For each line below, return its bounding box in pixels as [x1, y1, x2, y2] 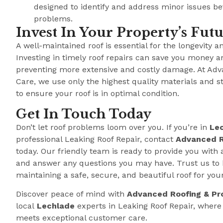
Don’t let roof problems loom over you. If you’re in [16, 122, 210, 132]
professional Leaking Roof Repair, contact [16, 134, 176, 144]
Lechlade [37, 201, 75, 211]
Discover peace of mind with [16, 189, 127, 199]
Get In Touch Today [16, 106, 151, 122]
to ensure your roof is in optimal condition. [16, 88, 179, 98]
